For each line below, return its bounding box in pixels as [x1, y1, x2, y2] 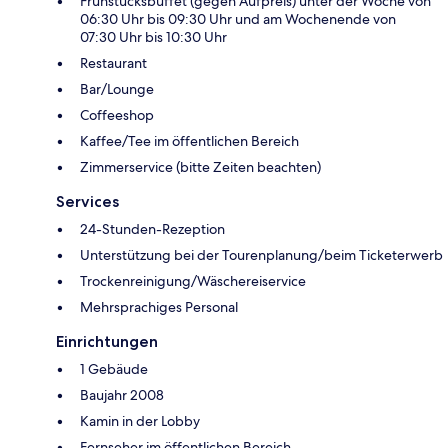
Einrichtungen [56, 332, 158, 352]
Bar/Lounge [80, 80, 154, 99]
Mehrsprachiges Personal [80, 298, 238, 317]
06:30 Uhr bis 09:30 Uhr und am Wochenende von [80, 10, 396, 29]
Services [56, 192, 119, 212]
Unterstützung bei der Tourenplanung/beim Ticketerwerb [80, 246, 443, 265]
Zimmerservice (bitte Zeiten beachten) [80, 158, 321, 177]
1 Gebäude [80, 360, 148, 379]
